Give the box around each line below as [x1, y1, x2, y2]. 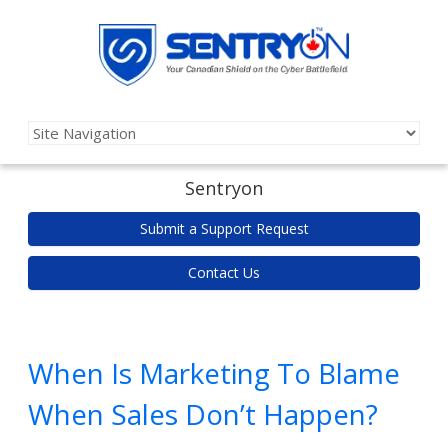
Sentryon [185, 176, 263, 201]
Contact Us [188, 263, 260, 283]
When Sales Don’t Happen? [28, 394, 378, 433]
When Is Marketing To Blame [28, 353, 400, 392]
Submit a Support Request [139, 219, 309, 239]
